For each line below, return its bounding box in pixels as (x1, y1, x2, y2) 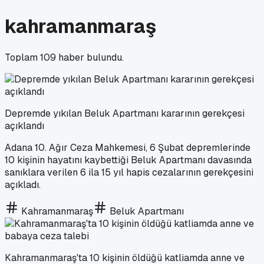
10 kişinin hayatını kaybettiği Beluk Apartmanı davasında (5, 153, 252, 166)
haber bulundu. (56, 51, 124, 64)
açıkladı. (5, 178, 41, 191)
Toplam (5, 51, 40, 64)
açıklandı (5, 119, 44, 132)
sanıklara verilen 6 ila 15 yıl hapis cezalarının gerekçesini (5, 166, 253, 179)
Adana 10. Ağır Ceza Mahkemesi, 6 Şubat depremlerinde (5, 141, 250, 154)
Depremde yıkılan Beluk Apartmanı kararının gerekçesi (5, 107, 245, 120)
